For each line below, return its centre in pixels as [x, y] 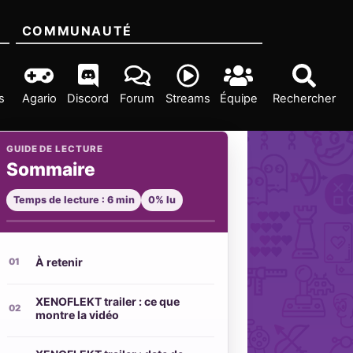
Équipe [238, 98]
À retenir [59, 262]
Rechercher [305, 98]
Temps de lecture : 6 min [74, 200]
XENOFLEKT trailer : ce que [107, 301]
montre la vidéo [77, 314]
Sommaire [50, 169]
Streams [188, 98]
